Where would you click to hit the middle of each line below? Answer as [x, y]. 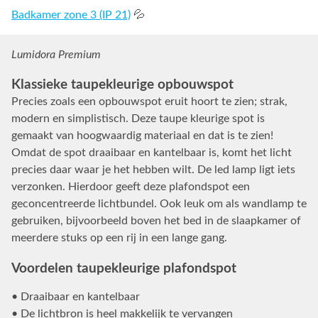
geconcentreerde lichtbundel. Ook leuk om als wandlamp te [159, 204]
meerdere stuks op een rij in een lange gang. [119, 238]
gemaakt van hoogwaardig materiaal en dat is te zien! [142, 136]
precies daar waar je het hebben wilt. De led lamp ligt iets [153, 170]
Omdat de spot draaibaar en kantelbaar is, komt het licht [152, 153]
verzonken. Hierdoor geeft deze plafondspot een [131, 187]
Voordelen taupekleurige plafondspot [124, 268]
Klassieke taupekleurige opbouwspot [122, 85]
